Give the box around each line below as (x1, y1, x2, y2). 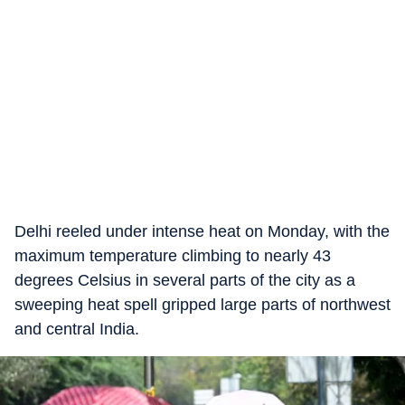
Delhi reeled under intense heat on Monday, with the (14, 222, 390, 240)
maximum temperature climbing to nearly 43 (14, 247, 331, 265)
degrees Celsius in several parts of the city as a (14, 271, 355, 289)
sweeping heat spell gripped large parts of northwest (14, 296, 391, 314)
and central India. (14, 320, 139, 338)
